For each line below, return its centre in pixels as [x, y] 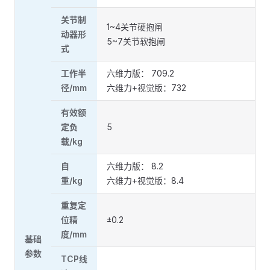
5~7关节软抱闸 [136, 41]
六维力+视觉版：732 [146, 88]
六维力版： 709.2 [140, 73]
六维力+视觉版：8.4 [145, 181]
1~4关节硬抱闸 [135, 27]
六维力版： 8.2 [135, 166]
